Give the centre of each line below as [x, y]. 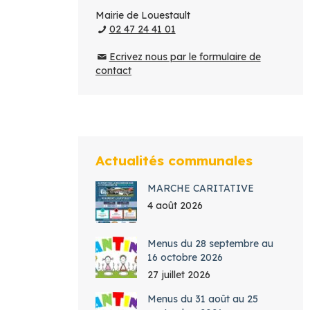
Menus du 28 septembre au [210, 244]
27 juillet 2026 [179, 275]
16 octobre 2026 [185, 257]
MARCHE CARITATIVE [201, 188]
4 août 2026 [175, 206]
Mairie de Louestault [143, 15]
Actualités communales [174, 161]
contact [113, 71]
